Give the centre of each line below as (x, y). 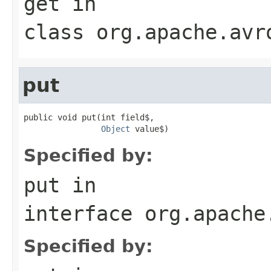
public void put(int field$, (89, 117)
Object (116, 129)
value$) (149, 129)
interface (84, 213)
